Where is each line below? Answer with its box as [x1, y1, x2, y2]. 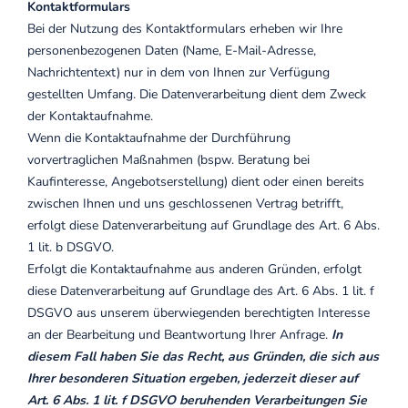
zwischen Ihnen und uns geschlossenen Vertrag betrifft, [27, 195, 343, 212]
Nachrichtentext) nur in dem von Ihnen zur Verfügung [27, 64, 330, 81]
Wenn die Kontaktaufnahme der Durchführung [27, 129, 291, 147]
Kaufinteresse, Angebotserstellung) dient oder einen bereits [27, 173, 364, 190]
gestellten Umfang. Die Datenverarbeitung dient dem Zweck [27, 86, 366, 103]
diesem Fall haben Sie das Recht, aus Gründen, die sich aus [27, 348, 379, 365]
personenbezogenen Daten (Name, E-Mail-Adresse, [27, 42, 316, 59]
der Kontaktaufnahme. [27, 107, 153, 125]
